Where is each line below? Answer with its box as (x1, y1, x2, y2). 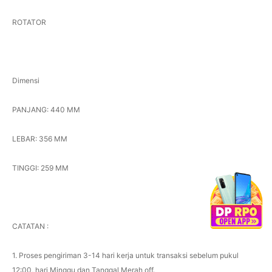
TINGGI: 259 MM (12, 163, 69, 172)
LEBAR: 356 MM (12, 134, 67, 143)
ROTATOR (12, 17, 46, 27)
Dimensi (12, 75, 39, 85)
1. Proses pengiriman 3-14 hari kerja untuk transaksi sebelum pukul (12, 250, 239, 260)
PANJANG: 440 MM (12, 104, 80, 114)
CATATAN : (12, 221, 49, 231)
